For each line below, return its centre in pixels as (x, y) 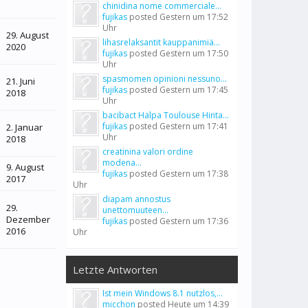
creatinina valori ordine (148, 152)
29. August (27, 35)
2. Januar (24, 127)
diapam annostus (136, 199)
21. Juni (21, 81)
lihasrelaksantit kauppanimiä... (161, 42)
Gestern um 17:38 (194, 174)
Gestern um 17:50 (194, 53)
